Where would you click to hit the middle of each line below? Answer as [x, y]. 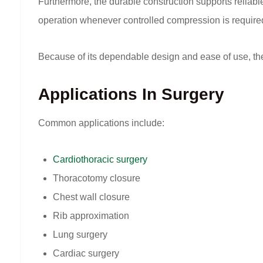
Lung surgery [80, 235]
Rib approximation [91, 216]
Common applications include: [101, 123]
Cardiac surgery [86, 254]
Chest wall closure [91, 197]
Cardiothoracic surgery [100, 160]
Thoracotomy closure [97, 178]
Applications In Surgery [131, 95]
